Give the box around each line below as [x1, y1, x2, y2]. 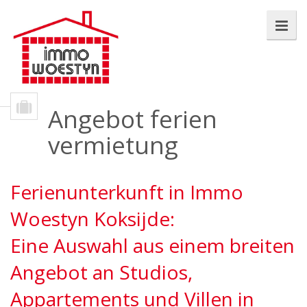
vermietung [48, 129, 178, 161]
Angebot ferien [48, 103, 217, 135]
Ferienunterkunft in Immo [10, 179, 243, 205]
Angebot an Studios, [10, 259, 193, 285]
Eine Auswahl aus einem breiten [10, 232, 295, 258]
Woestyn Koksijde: [10, 206, 175, 232]
